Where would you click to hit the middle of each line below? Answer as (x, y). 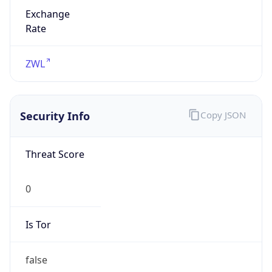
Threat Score (55, 155)
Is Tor (38, 224)
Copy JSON (223, 115)
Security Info (55, 116)
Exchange (47, 14)
